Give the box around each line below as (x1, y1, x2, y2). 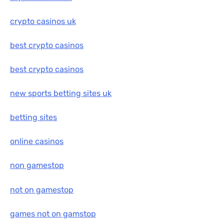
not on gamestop (10, 184, 73, 194)
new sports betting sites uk (10, 88, 111, 98)
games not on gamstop (10, 208, 96, 218)
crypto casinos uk (10, 16, 76, 26)
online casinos (10, 136, 63, 146)
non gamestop (10, 160, 64, 170)
